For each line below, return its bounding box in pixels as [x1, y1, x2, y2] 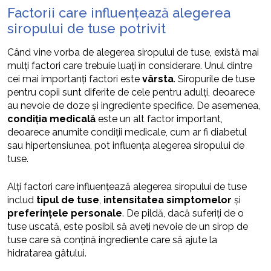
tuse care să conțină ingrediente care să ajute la [7, 233, 217, 246]
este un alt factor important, [96, 113, 223, 125]
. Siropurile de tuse [174, 73, 255, 85]
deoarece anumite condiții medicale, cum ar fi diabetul [7, 126, 247, 138]
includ [7, 194, 36, 206]
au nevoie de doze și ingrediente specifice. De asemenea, [7, 99, 260, 111]
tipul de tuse [36, 194, 99, 206]
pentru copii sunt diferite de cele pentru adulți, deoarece [7, 86, 255, 98]
